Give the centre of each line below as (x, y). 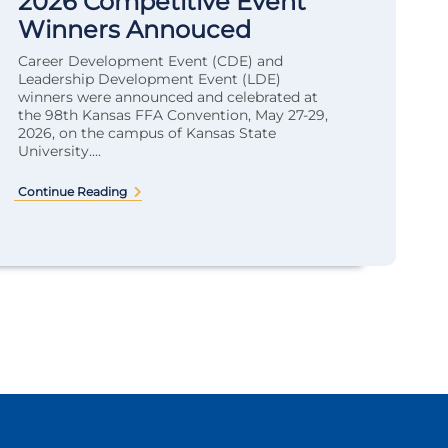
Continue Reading (72, 191)
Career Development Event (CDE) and (150, 61)
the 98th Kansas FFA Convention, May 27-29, (173, 115)
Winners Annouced (134, 29)
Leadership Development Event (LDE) (149, 79)
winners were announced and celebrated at (168, 97)
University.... (59, 151)
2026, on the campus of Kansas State (147, 133)
